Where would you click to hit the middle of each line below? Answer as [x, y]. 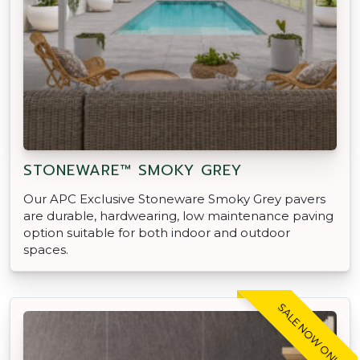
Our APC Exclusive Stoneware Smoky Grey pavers [174, 198]
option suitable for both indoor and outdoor [157, 232]
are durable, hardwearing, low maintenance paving [178, 215]
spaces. [46, 249]
